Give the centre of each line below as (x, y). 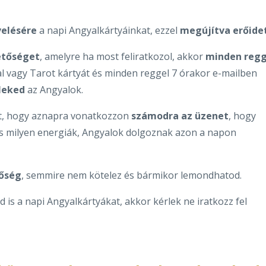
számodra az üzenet (180, 115)
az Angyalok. (55, 89)
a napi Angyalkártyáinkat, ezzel (108, 30)
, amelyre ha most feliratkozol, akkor (121, 56)
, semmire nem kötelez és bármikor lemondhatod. (132, 175)
